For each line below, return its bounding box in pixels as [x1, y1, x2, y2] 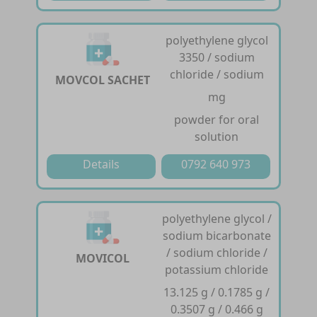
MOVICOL [75, 250, 129, 266]
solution [195, 128, 239, 144]
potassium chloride [165, 261, 269, 277]
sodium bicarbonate [162, 227, 271, 243]
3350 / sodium [178, 49, 255, 65]
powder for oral [174, 111, 260, 127]
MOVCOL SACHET [54, 71, 150, 88]
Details [83, 156, 120, 172]
